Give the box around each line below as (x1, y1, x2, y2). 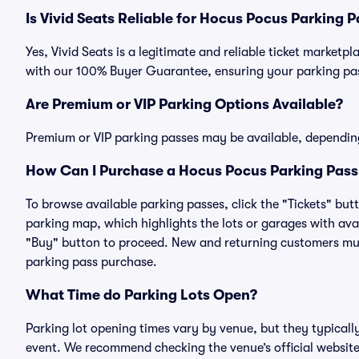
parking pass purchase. (26, 255, 157, 269)
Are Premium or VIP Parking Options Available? (26, 96, 343, 112)
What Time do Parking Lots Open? (26, 287, 257, 303)
